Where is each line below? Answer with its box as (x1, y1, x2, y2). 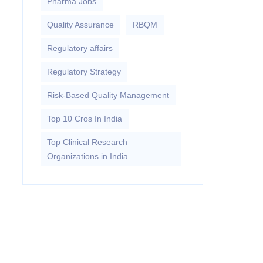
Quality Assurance (46, 20, 114, 29)
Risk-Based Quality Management (46, 90, 169, 100)
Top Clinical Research (46, 137, 127, 147)
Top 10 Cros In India (46, 114, 122, 123)
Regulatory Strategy (46, 67, 121, 76)
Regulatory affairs (46, 43, 113, 53)
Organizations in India (46, 151, 128, 161)
